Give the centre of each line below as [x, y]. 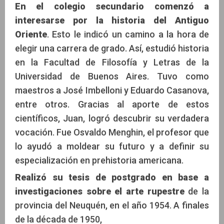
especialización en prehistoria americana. [99, 160]
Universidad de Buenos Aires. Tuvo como [112, 76]
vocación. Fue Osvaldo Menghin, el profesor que [112, 132]
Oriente [31, 34]
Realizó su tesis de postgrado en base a [112, 177]
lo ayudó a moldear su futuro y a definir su [112, 146]
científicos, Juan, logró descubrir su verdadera [112, 118]
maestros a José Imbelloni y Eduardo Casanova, [112, 90]
